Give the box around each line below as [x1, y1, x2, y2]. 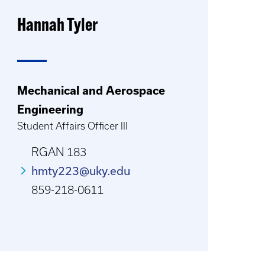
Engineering [17, 103, 84, 116]
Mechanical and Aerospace [17, 84, 166, 97]
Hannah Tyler [17, 17, 98, 35]
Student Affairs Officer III [17, 121, 128, 131]
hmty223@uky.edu [31, 164, 131, 177]
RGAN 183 [31, 146, 87, 159]
